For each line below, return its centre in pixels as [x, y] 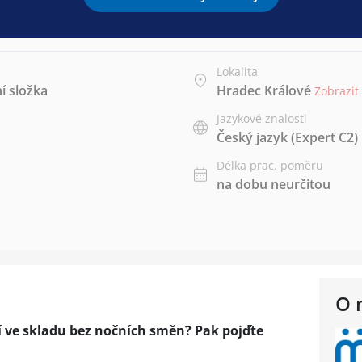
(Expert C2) [323, 137]
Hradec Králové [264, 90]
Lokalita [237, 72]
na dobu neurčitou [274, 184]
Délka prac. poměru [270, 165]
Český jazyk [252, 137]
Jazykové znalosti [262, 118]
